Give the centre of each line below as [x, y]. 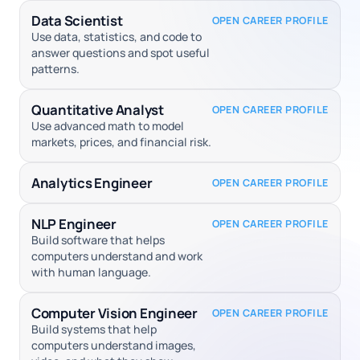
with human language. [91, 272]
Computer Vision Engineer [115, 313]
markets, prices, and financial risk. [121, 142]
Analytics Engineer [92, 183]
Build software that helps [98, 240]
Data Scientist [77, 21]
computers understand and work [117, 256]
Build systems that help [94, 329]
